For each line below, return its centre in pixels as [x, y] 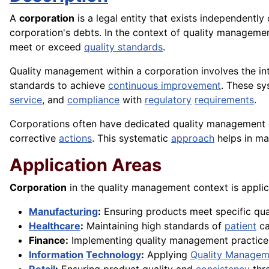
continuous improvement [165, 86]
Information [56, 255]
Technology [113, 255]
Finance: [49, 240]
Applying [167, 255]
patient [240, 226]
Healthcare [55, 226]
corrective [34, 138]
